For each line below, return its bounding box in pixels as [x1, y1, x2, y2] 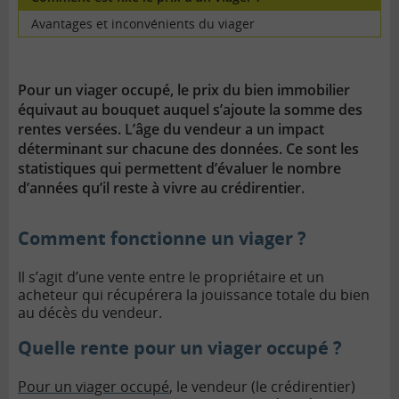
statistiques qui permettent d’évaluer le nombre [18, 158, 341, 178]
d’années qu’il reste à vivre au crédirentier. [18, 177, 305, 198]
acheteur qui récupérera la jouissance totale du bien [18, 284, 370, 305]
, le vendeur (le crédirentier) [169, 376, 355, 396]
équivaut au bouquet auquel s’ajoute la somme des [18, 99, 362, 119]
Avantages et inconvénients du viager [31, 14, 255, 32]
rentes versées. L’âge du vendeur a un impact [18, 118, 324, 139]
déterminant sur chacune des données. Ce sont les [18, 138, 359, 159]
